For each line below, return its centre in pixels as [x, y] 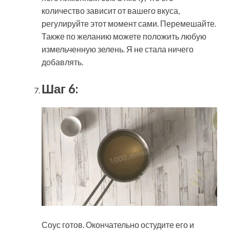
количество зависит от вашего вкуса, [111, 10]
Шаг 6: [60, 88]
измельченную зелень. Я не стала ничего [118, 49]
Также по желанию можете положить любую [124, 36]
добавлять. [62, 62]
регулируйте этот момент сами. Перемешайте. [129, 23]
